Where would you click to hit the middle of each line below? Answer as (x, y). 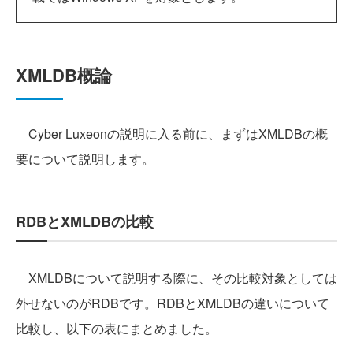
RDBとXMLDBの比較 (85, 222)
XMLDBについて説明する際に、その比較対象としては (176, 278)
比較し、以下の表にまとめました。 (117, 329)
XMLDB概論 (64, 75)
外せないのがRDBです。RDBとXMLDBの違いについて (173, 303)
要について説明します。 (85, 159)
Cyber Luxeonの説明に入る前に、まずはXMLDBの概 (172, 134)
